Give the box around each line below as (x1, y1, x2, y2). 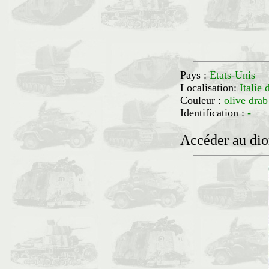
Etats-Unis (210, 69, 255, 81)
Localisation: (180, 82, 240, 94)
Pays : (180, 69, 210, 81)
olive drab (224, 94, 268, 106)
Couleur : (180, 94, 224, 106)
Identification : (180, 107, 247, 119)
